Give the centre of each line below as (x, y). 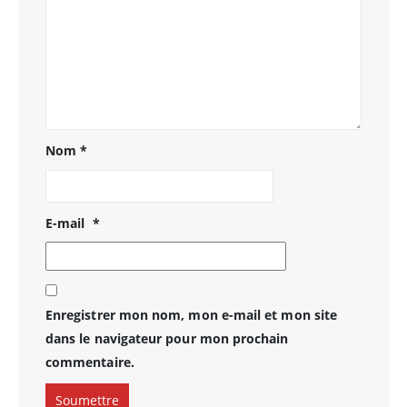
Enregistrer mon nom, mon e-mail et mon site (192, 315)
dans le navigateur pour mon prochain (167, 339)
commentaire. (90, 362)
